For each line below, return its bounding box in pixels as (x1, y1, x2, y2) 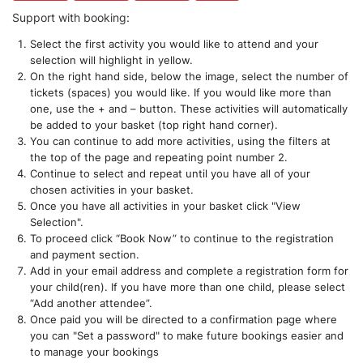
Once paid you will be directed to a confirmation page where (30, 313, 338, 327)
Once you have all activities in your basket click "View (30, 199, 301, 213)
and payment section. (30, 248, 140, 262)
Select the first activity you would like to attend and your (30, 37, 319, 51)
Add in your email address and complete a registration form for (30, 264, 349, 278)
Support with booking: (12, 11, 130, 24)
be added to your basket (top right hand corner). (30, 118, 279, 132)
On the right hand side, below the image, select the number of (30, 70, 349, 83)
